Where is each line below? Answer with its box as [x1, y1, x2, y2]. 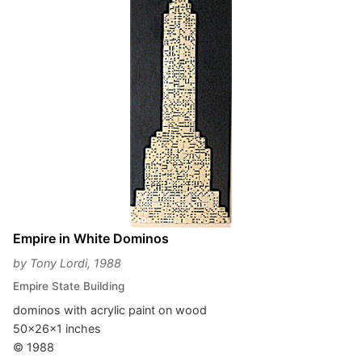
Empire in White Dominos [13, 230, 169, 246]
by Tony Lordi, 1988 [13, 256, 121, 270]
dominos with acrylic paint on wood [13, 303, 207, 317]
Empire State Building [13, 280, 124, 293]
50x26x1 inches [13, 322, 101, 335]
